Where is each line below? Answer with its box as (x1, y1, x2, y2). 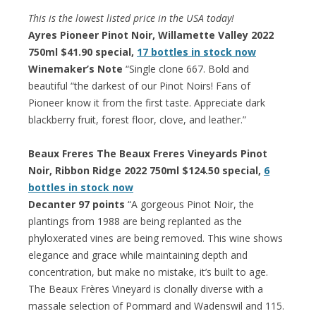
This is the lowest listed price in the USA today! (28, 11, 234, 25)
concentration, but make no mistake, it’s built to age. (28, 265, 268, 279)
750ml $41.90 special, (28, 44, 137, 59)
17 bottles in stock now (137, 44, 256, 59)
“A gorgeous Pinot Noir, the (125, 197, 254, 211)
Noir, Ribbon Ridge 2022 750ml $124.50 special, (28, 163, 264, 177)
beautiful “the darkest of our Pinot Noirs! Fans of (28, 78, 250, 92)
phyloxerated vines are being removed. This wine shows (28, 231, 283, 245)
